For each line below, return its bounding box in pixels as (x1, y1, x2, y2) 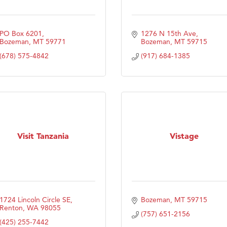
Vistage (170, 131, 199, 141)
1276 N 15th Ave (140, 28, 196, 38)
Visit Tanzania (17, 131, 69, 141)
